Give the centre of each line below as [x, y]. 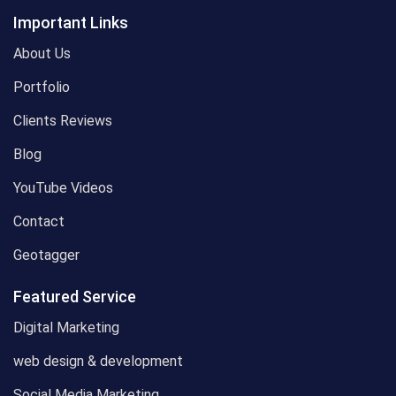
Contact [39, 222]
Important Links [71, 23]
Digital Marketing [66, 328]
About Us [42, 54]
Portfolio [42, 88]
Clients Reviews [63, 121]
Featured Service [75, 297]
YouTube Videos [63, 188]
